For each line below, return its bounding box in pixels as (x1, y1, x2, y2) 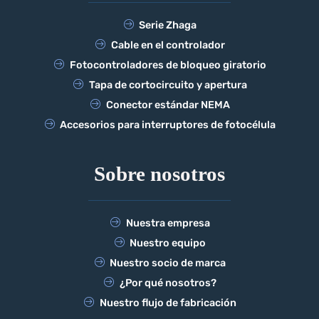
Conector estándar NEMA (105, 99, 230, 112)
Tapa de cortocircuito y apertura (88, 79, 247, 92)
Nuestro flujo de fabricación (99, 297, 236, 310)
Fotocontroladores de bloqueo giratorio (69, 59, 266, 72)
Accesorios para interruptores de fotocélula (60, 119, 276, 132)
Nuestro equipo (130, 237, 206, 250)
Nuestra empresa (125, 217, 210, 230)
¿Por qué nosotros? (119, 277, 216, 290)
